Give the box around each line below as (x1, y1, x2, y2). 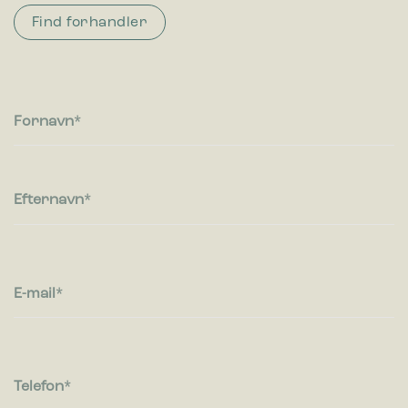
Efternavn (14, 193, 84, 209)
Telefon (14, 380, 64, 395)
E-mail (14, 286, 56, 301)
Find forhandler (32, 15, 148, 31)
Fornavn (14, 114, 74, 129)
